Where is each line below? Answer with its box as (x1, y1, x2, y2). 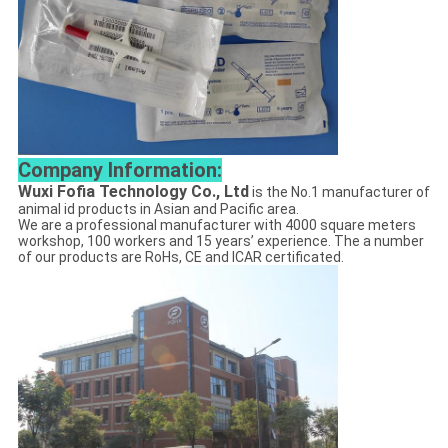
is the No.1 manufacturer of (248, 183, 430, 200)
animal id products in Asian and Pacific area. (17, 200, 299, 217)
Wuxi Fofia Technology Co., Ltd (17, 181, 249, 201)
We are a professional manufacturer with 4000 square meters (17, 216, 416, 233)
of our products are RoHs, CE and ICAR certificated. (17, 248, 344, 265)
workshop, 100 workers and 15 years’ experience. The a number (17, 232, 424, 249)
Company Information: (17, 157, 222, 182)
